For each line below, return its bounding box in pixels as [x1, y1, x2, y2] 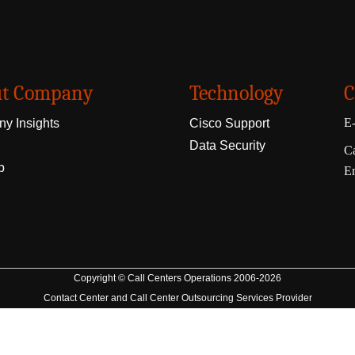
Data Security [189, 139, 265, 152]
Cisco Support [189, 116, 269, 130]
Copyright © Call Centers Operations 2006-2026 [74, 273, 281, 284]
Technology [189, 82, 284, 105]
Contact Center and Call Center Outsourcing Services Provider [43, 292, 312, 303]
